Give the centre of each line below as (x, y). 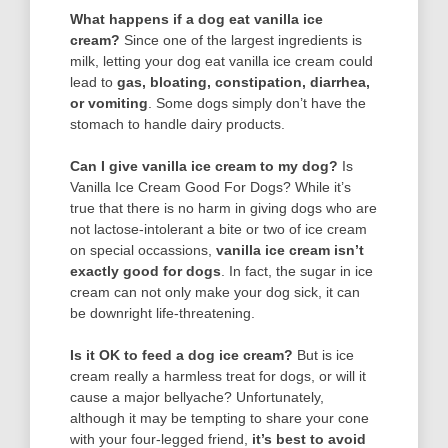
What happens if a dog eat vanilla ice (196, 18)
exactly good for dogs (145, 270)
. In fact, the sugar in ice (297, 270)
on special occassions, (143, 249)
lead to (93, 81)
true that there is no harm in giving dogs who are (223, 207)
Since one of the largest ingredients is (243, 39)
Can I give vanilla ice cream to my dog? (204, 165)
